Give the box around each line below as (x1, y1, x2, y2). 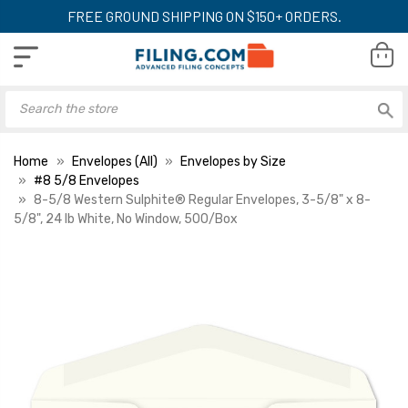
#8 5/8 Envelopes (34, 172, 139, 189)
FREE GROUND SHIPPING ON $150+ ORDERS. (66, 7, 342, 25)
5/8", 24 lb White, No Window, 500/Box (14, 210, 238, 227)
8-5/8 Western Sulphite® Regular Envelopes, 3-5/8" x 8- (34, 191, 371, 208)
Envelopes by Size (180, 153, 286, 169)
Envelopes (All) (71, 153, 158, 169)
